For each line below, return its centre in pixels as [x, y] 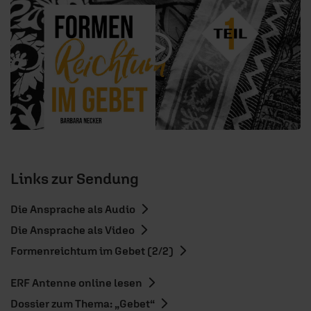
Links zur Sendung [75, 179]
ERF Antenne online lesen [76, 283]
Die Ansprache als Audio [73, 209]
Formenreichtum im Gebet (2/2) [92, 251]
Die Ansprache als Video [73, 230]
